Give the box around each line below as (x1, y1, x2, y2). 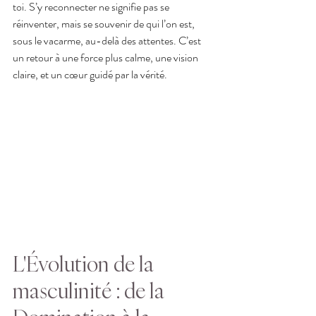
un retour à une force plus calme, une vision (13, 49, 200, 66)
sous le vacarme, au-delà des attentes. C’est (13, 32, 203, 49)
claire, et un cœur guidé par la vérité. (13, 66, 167, 83)
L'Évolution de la (13, 249, 158, 277)
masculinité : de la (13, 276, 169, 304)
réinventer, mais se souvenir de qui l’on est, (13, 16, 197, 32)
